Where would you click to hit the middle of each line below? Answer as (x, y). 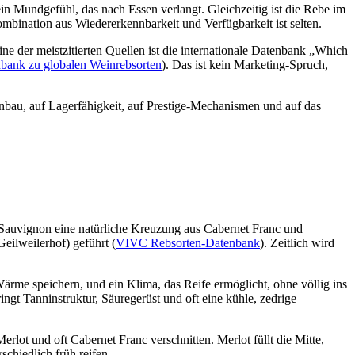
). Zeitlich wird (297, 242)
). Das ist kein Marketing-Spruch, (245, 64)
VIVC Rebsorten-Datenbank (188, 242)
